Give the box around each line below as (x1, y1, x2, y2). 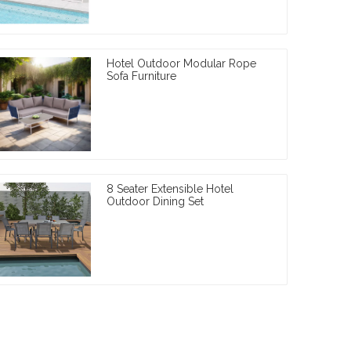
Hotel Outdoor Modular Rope (107, 56, 257, 70)
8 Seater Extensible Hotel (107, 182, 234, 195)
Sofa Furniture (107, 69, 177, 82)
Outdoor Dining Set (107, 194, 204, 208)
